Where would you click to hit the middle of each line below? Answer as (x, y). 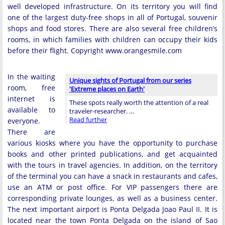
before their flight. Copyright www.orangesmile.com (95, 51)
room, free (31, 88)
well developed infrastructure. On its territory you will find (113, 7)
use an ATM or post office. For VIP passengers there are (113, 187)
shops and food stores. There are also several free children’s (113, 29)
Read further (88, 120)
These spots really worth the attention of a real (139, 103)
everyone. (24, 121)
